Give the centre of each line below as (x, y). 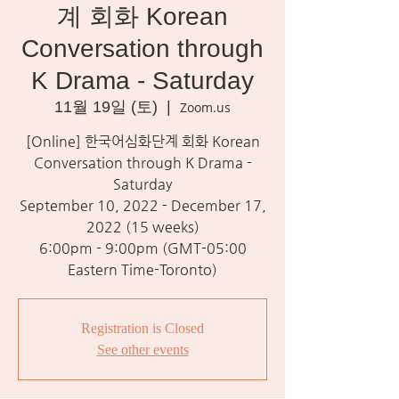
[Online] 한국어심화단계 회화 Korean (142, 141)
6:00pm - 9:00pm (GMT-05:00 (142, 248)
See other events (142, 350)
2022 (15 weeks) (142, 227)
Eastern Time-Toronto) (142, 269)
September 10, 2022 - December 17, (142, 205)
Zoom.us (205, 107)
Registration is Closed (142, 328)
